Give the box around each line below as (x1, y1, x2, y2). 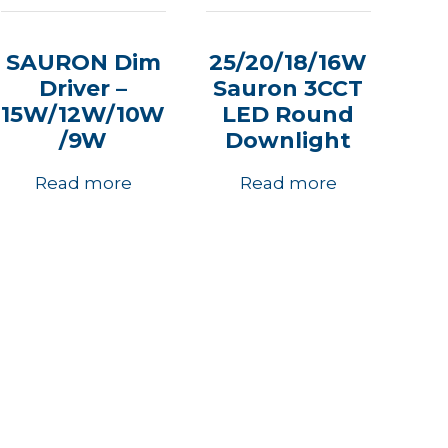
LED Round (222, 101, 355, 128)
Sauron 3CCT (213, 75, 364, 102)
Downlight (225, 127, 352, 154)
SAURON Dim (5, 49, 161, 76)
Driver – (39, 75, 128, 102)
